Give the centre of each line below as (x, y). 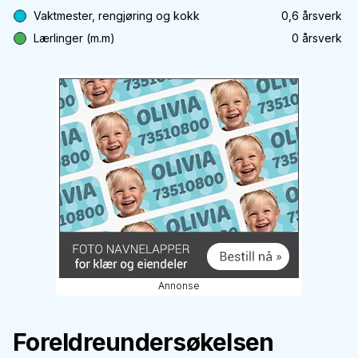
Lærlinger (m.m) (74, 38)
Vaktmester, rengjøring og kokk (117, 16)
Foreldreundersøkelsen (143, 342)
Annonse (179, 286)
